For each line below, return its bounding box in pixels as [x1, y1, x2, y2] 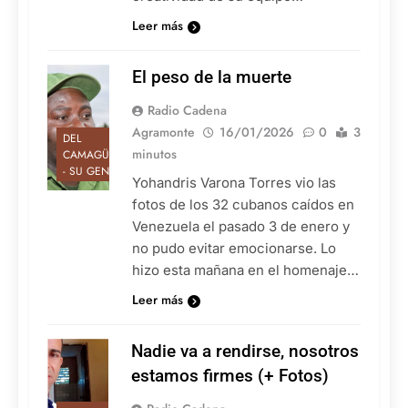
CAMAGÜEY [63, 146, 122, 163]
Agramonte [132, 123, 195, 142]
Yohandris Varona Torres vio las [132, 174, 336, 192]
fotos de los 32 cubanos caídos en [132, 196, 354, 214]
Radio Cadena [148, 101, 227, 120]
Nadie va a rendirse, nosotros [131, 341, 359, 362]
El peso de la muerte [132, 66, 291, 88]
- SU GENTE [63, 162, 121, 179]
